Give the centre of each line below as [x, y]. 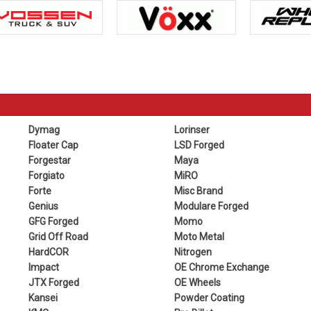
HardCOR [49, 252]
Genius [44, 206]
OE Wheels [197, 282]
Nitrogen [193, 252]
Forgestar [50, 160]
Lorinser [192, 129]
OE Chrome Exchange [221, 267]
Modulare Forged [211, 206]
